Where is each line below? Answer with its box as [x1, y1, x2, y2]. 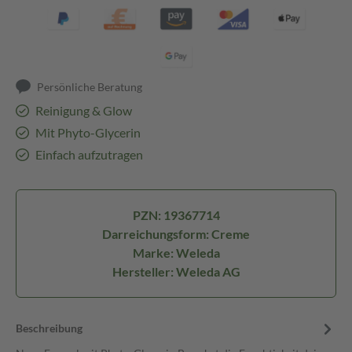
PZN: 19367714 [132, 207, 220, 222]
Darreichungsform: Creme [102, 226, 250, 241]
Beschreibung [16, 321, 82, 335]
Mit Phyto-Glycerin [35, 125, 141, 140]
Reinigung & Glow [35, 103, 132, 118]
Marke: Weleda [132, 245, 220, 260]
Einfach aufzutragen [35, 147, 143, 162]
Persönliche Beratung [37, 80, 143, 93]
